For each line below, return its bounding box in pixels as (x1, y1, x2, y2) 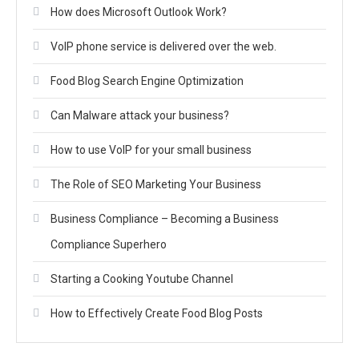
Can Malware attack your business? (50, 109, 229, 122)
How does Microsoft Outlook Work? (50, 6, 227, 18)
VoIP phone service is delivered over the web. (50, 40, 276, 53)
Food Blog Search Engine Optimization (50, 75, 244, 87)
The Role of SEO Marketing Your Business (50, 178, 261, 191)
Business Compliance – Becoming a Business (50, 212, 279, 225)
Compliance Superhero (50, 238, 167, 251)
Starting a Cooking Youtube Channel (50, 272, 233, 285)
